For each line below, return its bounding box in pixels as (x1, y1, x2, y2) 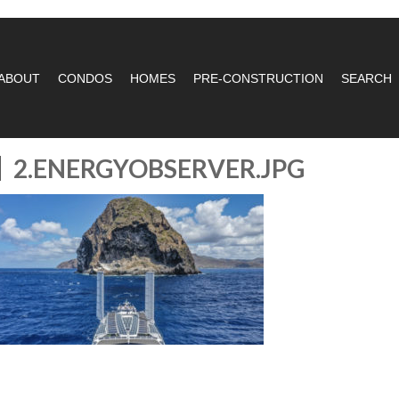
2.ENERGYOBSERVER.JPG (13, 153, 305, 184)
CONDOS (57, 71, 112, 86)
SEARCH (340, 71, 392, 86)
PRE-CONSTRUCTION (192, 71, 323, 86)
